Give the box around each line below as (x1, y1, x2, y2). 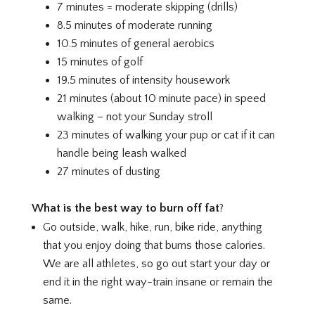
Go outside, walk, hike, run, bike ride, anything (43, 221, 263, 234)
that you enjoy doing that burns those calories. (43, 239, 266, 252)
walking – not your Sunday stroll (57, 110, 213, 124)
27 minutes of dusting (57, 165, 161, 179)
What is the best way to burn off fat (31, 202, 219, 215)
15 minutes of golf (57, 56, 143, 69)
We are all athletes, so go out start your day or (43, 257, 271, 271)
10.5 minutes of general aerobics (57, 37, 215, 51)
